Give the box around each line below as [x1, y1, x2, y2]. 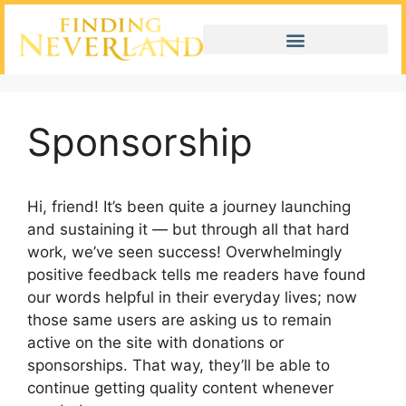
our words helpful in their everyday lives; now [27, 288, 357, 307]
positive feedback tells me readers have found [27, 266, 366, 285]
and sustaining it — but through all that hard [27, 220, 350, 239]
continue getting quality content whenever [27, 379, 333, 398]
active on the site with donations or [27, 333, 284, 353]
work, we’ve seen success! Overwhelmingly [27, 243, 342, 262]
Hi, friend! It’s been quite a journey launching [27, 198, 351, 217]
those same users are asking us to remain [27, 311, 332, 330]
